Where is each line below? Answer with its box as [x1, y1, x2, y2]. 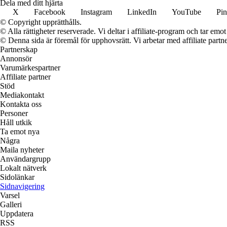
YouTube [172, 7, 201, 16]
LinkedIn [127, 7, 157, 16]
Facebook [34, 7, 65, 16]
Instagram [81, 7, 112, 16]
